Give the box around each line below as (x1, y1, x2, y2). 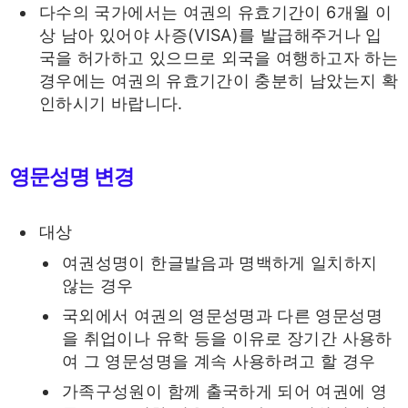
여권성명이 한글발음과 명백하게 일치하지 (62, 253, 378, 273)
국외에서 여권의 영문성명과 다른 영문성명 (62, 306, 382, 326)
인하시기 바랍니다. (39, 93, 183, 113)
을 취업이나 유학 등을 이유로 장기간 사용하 (62, 329, 393, 349)
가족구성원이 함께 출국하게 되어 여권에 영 (62, 381, 388, 401)
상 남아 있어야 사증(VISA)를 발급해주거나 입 (39, 25, 382, 45)
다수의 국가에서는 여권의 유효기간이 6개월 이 (39, 2, 392, 22)
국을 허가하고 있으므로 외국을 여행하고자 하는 (39, 47, 398, 67)
